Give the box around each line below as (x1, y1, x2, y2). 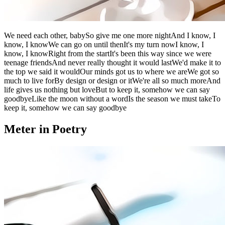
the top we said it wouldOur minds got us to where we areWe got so (4, 67, 219, 76)
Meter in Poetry (4, 122, 87, 136)
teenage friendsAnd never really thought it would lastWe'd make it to (4, 58, 221, 67)
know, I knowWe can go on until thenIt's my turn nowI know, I (4, 40, 204, 49)
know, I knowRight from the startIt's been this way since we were (4, 49, 211, 58)
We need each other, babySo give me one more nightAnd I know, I (4, 31, 215, 40)
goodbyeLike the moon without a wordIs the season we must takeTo (4, 94, 220, 103)
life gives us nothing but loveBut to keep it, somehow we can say (4, 85, 210, 94)
